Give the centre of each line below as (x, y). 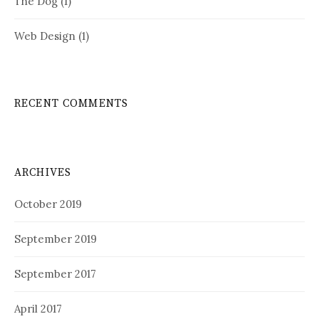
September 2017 (55, 273)
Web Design (45, 36)
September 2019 (56, 239)
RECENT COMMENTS (72, 103)
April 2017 (38, 308)
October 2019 (48, 204)
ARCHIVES (43, 172)
